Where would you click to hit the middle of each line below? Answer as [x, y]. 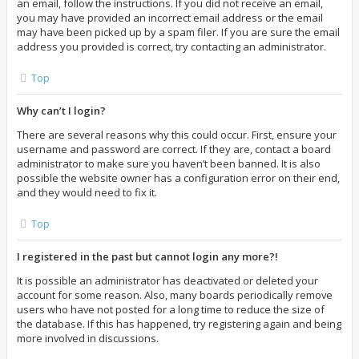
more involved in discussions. [88, 338]
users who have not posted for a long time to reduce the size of [171, 309]
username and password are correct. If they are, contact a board [174, 149]
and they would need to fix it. [87, 192]
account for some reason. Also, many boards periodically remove [175, 295]
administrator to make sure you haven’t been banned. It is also [169, 163]
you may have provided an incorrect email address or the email [170, 18]
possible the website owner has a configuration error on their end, [178, 178]
